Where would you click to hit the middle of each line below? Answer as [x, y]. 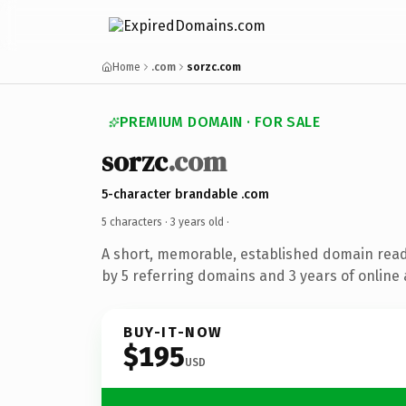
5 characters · [136, 222]
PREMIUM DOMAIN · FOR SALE [220, 122]
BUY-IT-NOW [173, 332]
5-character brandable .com [185, 194]
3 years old [197, 222]
